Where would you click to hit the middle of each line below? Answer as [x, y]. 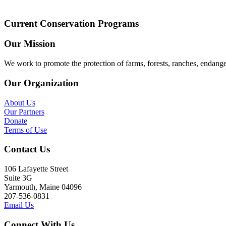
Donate [16, 121]
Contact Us [27, 149]
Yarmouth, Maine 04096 [43, 187]
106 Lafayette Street [36, 169]
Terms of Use [25, 130]
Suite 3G [18, 178]
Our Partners [24, 111]
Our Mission [30, 44]
